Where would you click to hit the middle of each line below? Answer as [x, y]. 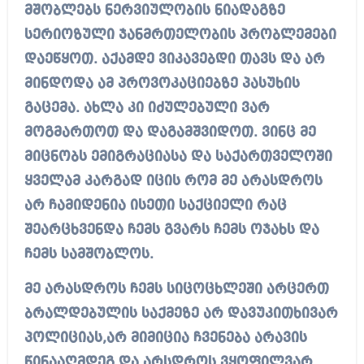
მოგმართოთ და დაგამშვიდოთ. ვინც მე [170, 132]
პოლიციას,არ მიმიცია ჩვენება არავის [165, 338]
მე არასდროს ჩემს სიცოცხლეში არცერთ [176, 289]
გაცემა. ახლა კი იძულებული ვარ [147, 108]
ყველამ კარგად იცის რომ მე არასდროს [173, 181]
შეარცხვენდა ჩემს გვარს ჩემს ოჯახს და [171, 230]
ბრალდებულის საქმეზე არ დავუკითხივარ [181, 314]
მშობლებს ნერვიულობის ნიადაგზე [154, 11]
